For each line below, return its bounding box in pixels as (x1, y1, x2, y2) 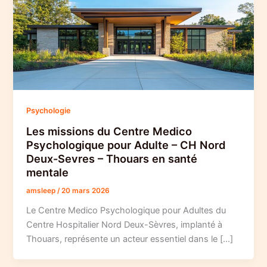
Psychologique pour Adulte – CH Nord (26, 138, 226, 152)
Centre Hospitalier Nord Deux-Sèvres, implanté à (26, 219, 223, 231)
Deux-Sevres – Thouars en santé (26, 152, 198, 166)
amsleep (26, 187, 58, 195)
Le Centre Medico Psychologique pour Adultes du (26, 205, 226, 216)
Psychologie (26, 105, 72, 115)
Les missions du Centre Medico (26, 125, 193, 138)
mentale (26, 166, 69, 179)
